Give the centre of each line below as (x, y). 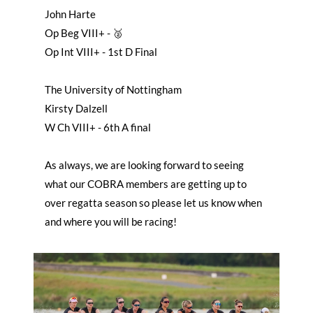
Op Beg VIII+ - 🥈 (84, 32)
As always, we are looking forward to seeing (144, 165)
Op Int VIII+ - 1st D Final (101, 51)
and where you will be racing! (111, 221)
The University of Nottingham (113, 89)
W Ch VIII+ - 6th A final (98, 127)
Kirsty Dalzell (76, 108)
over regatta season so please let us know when (153, 202)
